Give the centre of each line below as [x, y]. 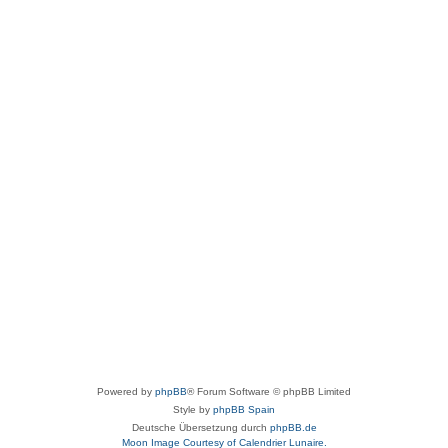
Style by [193, 410]
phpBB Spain [244, 410]
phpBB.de [293, 428]
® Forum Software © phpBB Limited [269, 392]
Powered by [126, 392]
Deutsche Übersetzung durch [200, 428]
